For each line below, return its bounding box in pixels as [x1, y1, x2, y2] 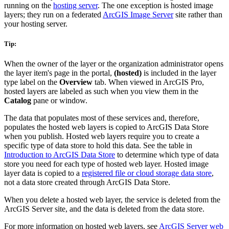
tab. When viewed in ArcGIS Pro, [93, 77, 204, 86]
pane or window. [31, 96, 87, 105]
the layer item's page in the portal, [4, 68, 114, 77]
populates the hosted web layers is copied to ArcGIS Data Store [4, 122, 209, 131]
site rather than [173, 10, 222, 19]
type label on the [4, 77, 59, 86]
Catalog [4, 96, 31, 105]
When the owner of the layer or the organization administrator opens [4, 59, 223, 68]
